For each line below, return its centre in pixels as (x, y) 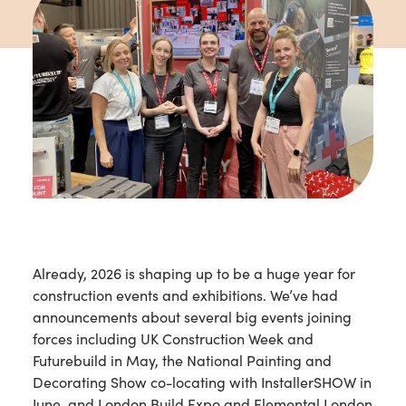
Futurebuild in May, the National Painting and (182, 361)
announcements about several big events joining (192, 317)
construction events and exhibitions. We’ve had (185, 295)
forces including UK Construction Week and (173, 339)
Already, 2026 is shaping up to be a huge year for (194, 274)
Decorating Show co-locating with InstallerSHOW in (202, 382)
